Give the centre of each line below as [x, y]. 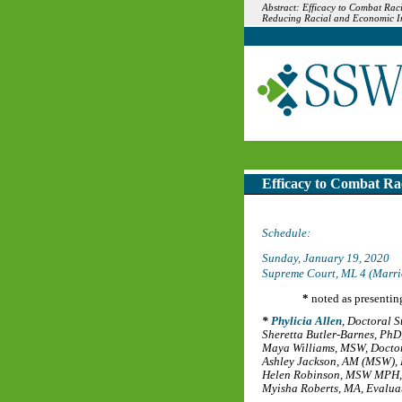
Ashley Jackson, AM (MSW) [328, 362]
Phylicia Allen [306, 322]
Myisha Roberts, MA [311, 389]
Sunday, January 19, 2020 [326, 258]
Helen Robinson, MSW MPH [331, 376]
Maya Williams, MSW [314, 349]
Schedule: [286, 234]
